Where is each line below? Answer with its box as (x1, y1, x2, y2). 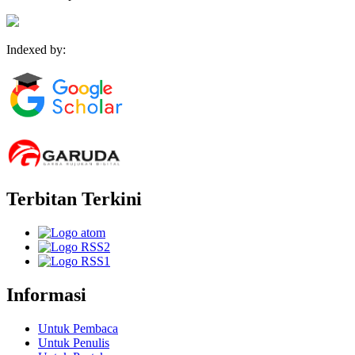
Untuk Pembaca (38, 321, 118, 335)
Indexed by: (6, 43, 66, 57)
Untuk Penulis (38, 335, 109, 349)
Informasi (6, 284, 86, 306)
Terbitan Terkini (6, 189, 142, 210)
